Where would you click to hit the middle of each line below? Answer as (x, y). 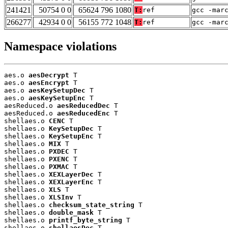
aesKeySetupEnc (57, 98)
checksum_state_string (92, 205)
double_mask (71, 213)
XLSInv (61, 197)
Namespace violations (60, 47)
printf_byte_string (85, 220)
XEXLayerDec (71, 175)
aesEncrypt (49, 83)
